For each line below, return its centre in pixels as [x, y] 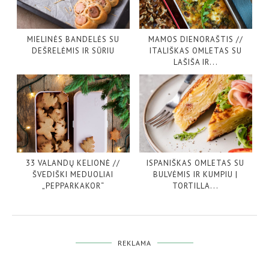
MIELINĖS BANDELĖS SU [73, 39]
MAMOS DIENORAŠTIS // [195, 39]
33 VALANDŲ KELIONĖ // [73, 163]
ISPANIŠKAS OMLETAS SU [196, 163]
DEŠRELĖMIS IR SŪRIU [73, 50]
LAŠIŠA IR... [195, 62]
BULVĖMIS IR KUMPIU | [196, 175]
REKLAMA [134, 243]
